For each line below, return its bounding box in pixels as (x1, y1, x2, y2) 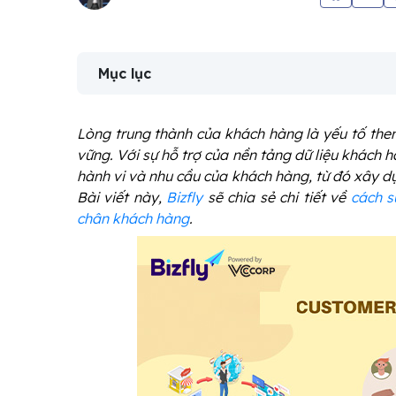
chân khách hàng (77, 209, 189, 227)
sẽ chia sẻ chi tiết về (202, 188, 351, 206)
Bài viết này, (77, 188, 167, 206)
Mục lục (98, 65, 151, 82)
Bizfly (166, 188, 203, 206)
